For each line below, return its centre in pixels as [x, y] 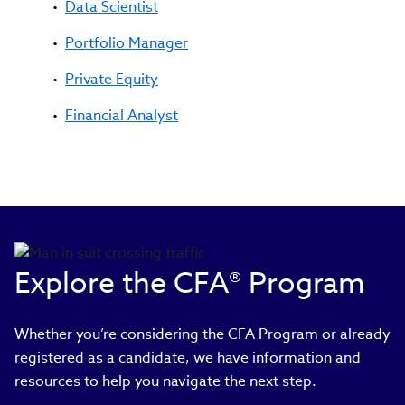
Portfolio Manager [127, 42]
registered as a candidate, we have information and [188, 357]
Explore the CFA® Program [190, 282]
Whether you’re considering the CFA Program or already [202, 334]
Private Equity [112, 79]
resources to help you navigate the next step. [165, 381]
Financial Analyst [122, 115]
